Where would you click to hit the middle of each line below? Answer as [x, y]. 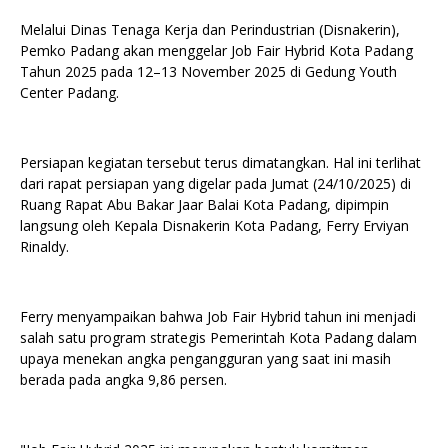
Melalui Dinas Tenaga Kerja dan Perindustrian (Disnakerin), [210, 29]
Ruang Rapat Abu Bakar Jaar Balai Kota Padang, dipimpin [204, 204]
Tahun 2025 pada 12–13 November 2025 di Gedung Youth [208, 71]
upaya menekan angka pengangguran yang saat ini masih [205, 358]
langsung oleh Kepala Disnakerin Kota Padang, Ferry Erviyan [214, 225]
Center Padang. [69, 92]
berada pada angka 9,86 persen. [123, 379]
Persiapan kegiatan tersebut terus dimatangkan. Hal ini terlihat [220, 162]
